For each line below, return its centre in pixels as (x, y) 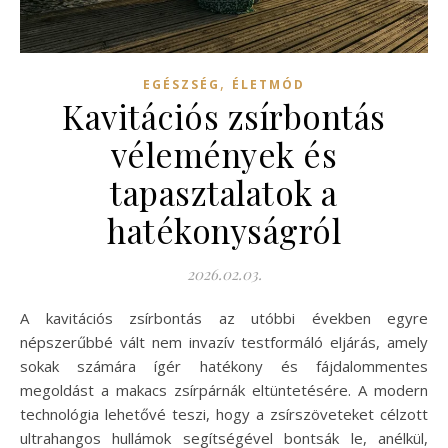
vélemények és (224, 153)
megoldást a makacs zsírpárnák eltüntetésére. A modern (224, 389)
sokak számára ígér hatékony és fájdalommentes (224, 365)
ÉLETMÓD (268, 84)
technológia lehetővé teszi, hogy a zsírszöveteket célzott (224, 413)
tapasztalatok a (224, 191)
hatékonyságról (224, 229)
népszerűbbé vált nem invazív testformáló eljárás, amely (224, 341)
